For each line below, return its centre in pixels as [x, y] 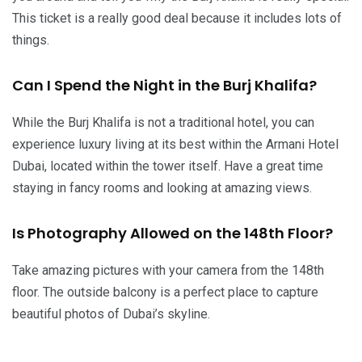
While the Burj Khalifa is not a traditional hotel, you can [163, 122]
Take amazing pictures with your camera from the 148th [168, 270]
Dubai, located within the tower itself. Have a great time [168, 166]
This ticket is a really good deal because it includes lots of [177, 18]
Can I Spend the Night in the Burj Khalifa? [164, 85]
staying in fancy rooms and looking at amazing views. [162, 187]
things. [31, 40]
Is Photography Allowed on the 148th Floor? [173, 233]
